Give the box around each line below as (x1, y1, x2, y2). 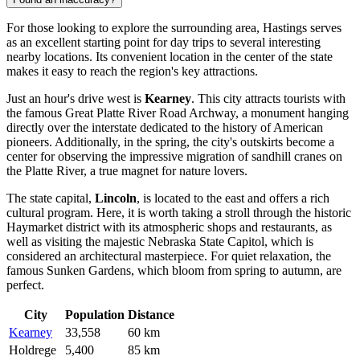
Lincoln (95, 191, 137, 206)
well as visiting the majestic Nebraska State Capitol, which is (6, 235, 313, 249)
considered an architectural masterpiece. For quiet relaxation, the (6, 249, 331, 264)
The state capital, (6, 191, 95, 206)
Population (65, 308, 125, 322)
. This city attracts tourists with (191, 92, 346, 106)
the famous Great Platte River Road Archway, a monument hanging (6, 106, 349, 121)
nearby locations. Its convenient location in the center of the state (6, 50, 333, 64)
